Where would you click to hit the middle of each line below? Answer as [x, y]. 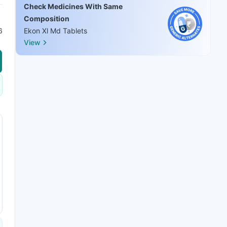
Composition [47, 18]
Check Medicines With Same [73, 6]
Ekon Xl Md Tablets [55, 31]
